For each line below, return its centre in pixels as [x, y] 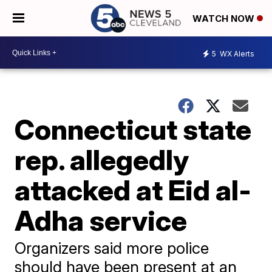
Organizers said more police [112, 248]
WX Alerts [236, 53]
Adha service [101, 220]
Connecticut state [133, 129]
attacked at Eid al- [133, 190]
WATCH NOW [225, 19]
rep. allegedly [102, 160]
